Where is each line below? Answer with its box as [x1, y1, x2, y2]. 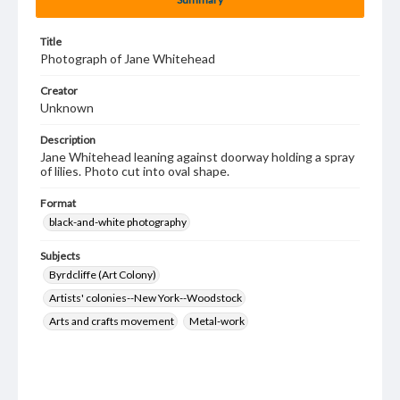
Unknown [40, 100, 94, 115]
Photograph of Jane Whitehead [40, 51, 215, 66]
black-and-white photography [49, 215, 187, 229]
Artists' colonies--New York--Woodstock [49, 291, 242, 304]
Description [40, 133, 96, 146]
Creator [40, 84, 78, 97]
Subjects [40, 249, 80, 262]
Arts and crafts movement [49, 314, 174, 328]
